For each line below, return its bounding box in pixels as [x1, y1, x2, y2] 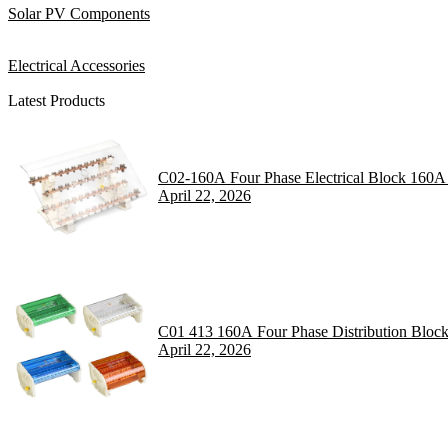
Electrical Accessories [8, 56, 145, 74]
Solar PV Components [8, 4, 150, 22]
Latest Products [8, 91, 105, 109]
